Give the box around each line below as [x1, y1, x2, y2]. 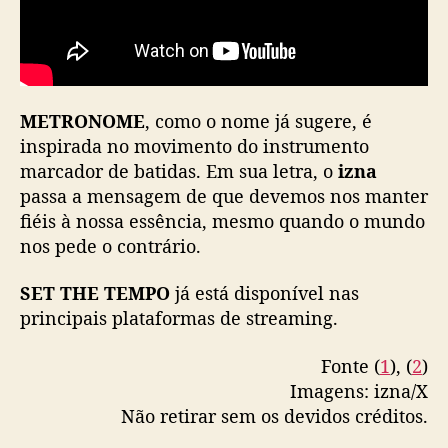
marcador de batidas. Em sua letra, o [20, 158, 338, 183]
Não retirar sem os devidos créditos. [121, 403, 428, 428]
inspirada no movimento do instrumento [20, 133, 369, 158]
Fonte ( [321, 353, 380, 378]
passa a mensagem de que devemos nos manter [20, 183, 428, 208]
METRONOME [20, 108, 145, 133]
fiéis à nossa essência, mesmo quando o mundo [20, 208, 425, 233]
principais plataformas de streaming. [20, 306, 338, 331]
